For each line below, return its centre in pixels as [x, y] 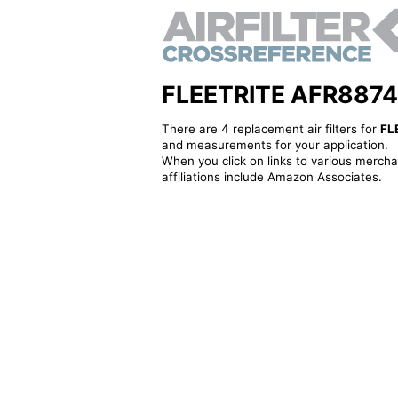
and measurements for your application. [275, 144]
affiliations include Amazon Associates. [271, 176]
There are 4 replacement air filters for [271, 128]
